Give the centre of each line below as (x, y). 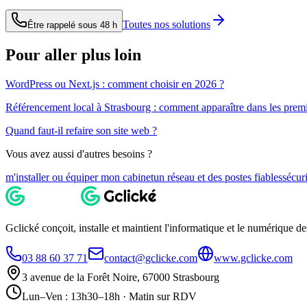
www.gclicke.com (253, 258)
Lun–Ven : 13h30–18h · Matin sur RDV (109, 296)
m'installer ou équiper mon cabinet (79, 177)
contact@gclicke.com (151, 258)
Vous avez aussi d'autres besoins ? (79, 154)
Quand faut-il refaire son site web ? (81, 131)
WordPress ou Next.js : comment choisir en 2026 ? (115, 84)
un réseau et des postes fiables (218, 177)
